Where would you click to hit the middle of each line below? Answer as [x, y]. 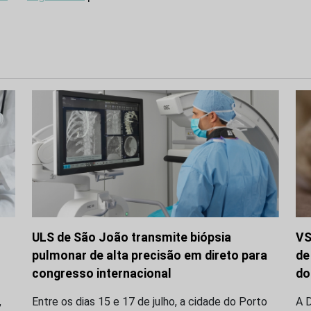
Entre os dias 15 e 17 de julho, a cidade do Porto [150, 301]
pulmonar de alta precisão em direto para [150, 255]
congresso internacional [102, 273]
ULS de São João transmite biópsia [132, 237]
